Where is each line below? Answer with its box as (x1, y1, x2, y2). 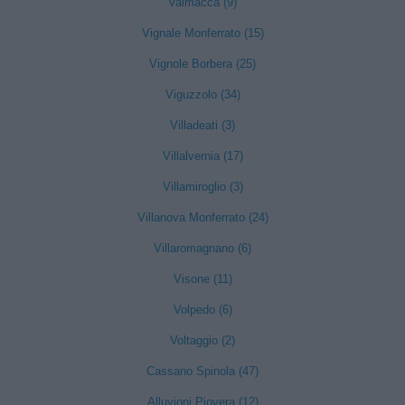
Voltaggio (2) (170, 334, 235, 347)
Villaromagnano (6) (154, 241, 251, 255)
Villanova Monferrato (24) (137, 211, 268, 224)
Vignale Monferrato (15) (141, 26, 264, 40)
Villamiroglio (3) (162, 180, 243, 193)
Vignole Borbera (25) (149, 57, 256, 71)
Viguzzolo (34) (165, 88, 240, 101)
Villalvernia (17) (162, 149, 243, 163)
